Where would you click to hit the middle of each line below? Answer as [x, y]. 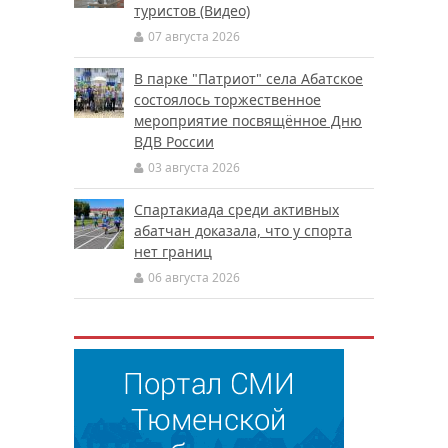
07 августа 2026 [194, 36]
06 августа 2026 [194, 277]
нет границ [173, 251]
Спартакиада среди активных [236, 209]
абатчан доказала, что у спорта [243, 230]
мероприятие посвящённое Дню [248, 120]
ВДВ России [174, 141]
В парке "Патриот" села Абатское [248, 78]
